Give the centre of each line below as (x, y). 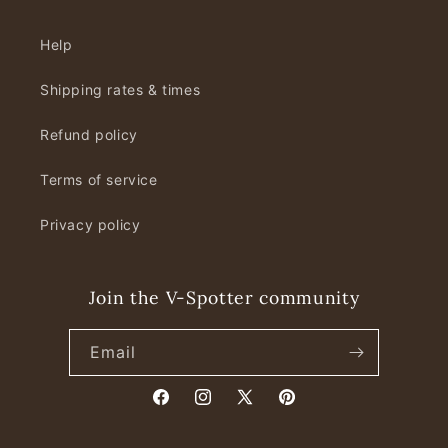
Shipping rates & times (120, 90)
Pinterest (308, 408)
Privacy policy (90, 225)
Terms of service (99, 180)
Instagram (228, 408)
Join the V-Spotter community (224, 298)
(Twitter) (264, 433)
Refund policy (89, 135)
